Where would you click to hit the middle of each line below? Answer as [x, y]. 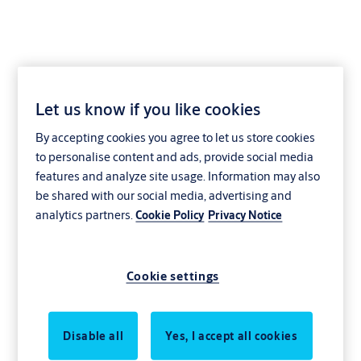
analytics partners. [86, 215]
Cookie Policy [170, 216]
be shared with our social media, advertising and [164, 196]
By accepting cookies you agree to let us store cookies [176, 138]
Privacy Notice [245, 216]
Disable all [93, 336]
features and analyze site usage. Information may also [178, 176]
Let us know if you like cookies [148, 110]
